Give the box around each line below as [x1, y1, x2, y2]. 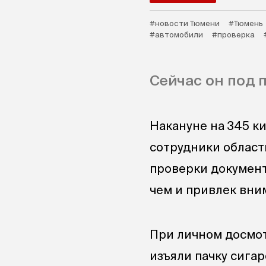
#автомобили [150, 30, 203, 39]
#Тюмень [229, 19, 263, 28]
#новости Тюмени [150, 19, 220, 28]
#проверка [212, 30, 255, 39]
